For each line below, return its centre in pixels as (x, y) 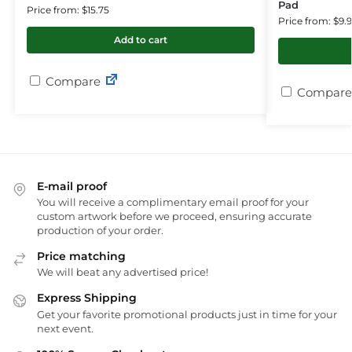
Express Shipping (87, 298)
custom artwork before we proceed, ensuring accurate (174, 216)
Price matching (81, 256)
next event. (65, 328)
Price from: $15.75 (68, 9)
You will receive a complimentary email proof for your (173, 202)
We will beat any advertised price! (123, 272)
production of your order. (100, 230)
